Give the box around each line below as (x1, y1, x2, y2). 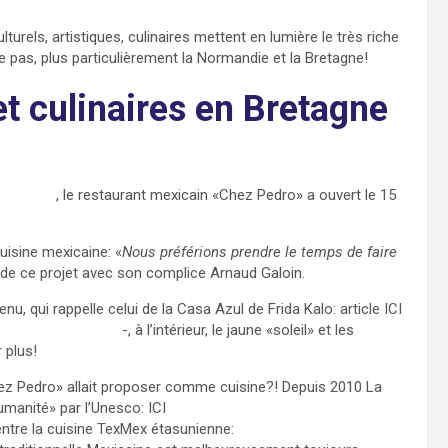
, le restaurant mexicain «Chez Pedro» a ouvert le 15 (56, 186, 396, 205)
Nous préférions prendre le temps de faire (122, 243, 397, 262)
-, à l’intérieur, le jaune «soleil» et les (118, 321, 354, 340)
